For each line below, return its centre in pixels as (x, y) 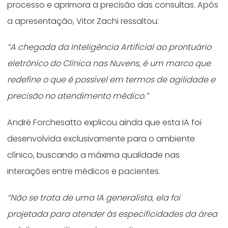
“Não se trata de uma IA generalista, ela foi (94, 198)
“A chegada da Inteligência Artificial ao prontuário (109, 47)
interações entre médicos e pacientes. (86, 172)
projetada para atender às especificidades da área (112, 214)
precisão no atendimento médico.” (78, 96)
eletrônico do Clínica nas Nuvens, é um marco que (109, 64)
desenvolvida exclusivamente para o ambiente (101, 139)
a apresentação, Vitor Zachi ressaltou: (84, 21)
